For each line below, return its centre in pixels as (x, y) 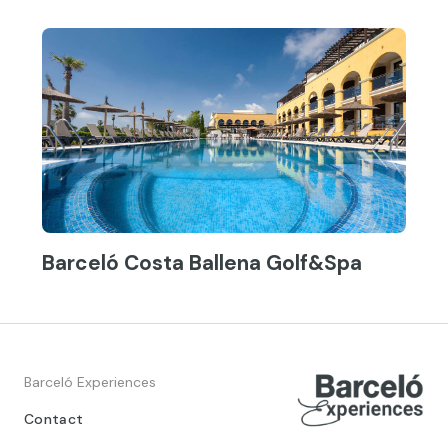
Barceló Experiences (90, 382)
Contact (54, 419)
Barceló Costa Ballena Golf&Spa (202, 263)
